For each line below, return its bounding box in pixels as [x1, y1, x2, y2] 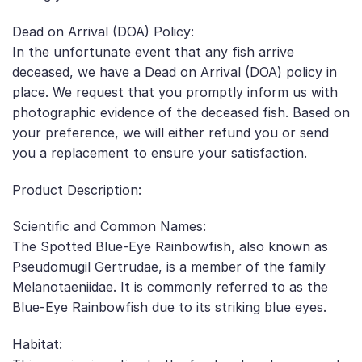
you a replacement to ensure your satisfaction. [12, 144, 307, 161]
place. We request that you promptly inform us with [12, 83, 338, 100]
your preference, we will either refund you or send [12, 124, 329, 141]
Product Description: [12, 181, 141, 198]
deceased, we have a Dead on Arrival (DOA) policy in [12, 63, 337, 80]
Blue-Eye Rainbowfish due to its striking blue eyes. [12, 299, 326, 316]
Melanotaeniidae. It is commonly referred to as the [12, 279, 328, 296]
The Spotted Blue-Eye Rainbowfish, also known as [12, 238, 328, 255]
